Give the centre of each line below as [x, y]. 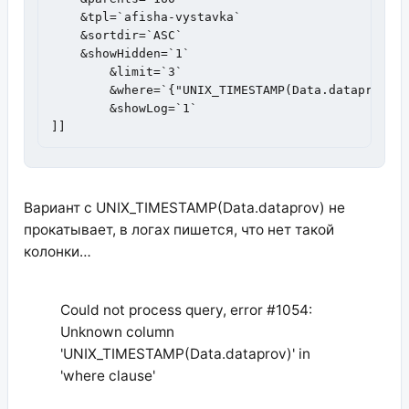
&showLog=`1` [81, 108]
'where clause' [107, 375]
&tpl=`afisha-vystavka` [150, 16]
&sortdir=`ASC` [117, 35]
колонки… [57, 252]
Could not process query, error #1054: [186, 309]
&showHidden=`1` [121, 53]
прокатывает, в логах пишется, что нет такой [178, 230]
